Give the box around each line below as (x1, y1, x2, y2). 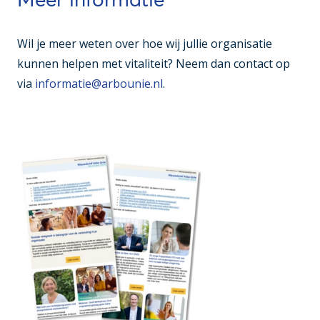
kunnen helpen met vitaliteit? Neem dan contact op (17, 56, 290, 72)
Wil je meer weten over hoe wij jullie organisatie (17, 36, 272, 52)
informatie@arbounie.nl (35, 76, 163, 92)
